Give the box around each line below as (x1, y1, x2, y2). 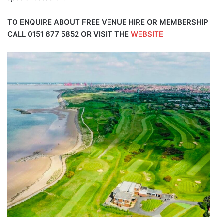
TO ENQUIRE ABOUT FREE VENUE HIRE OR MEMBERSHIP (7, 17, 208, 27)
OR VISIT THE (81, 30, 131, 39)
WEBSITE (131, 30, 163, 39)
